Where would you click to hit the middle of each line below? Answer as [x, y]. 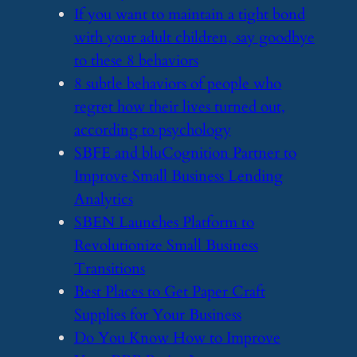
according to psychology [152, 130]
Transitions [109, 269]
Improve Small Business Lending [178, 176]
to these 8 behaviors [136, 61]
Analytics [103, 199]
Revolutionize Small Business [166, 245]
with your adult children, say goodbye [194, 37]
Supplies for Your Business [157, 315]
